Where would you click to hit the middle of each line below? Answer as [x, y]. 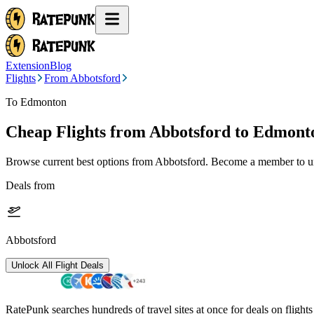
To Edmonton [36, 102]
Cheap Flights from [76, 131]
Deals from [30, 185]
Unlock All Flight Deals [57, 265]
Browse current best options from [80, 161]
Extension [28, 66]
